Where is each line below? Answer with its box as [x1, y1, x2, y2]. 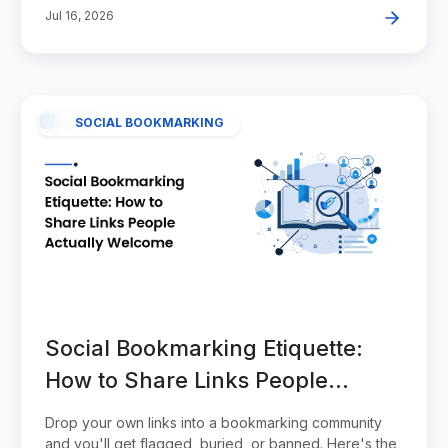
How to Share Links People [45, 367, 328, 394]
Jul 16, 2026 [45, 8, 114, 24]
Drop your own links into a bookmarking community [45, 414, 382, 432]
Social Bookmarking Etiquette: [45, 335, 363, 362]
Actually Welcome [45, 399, 238, 426]
